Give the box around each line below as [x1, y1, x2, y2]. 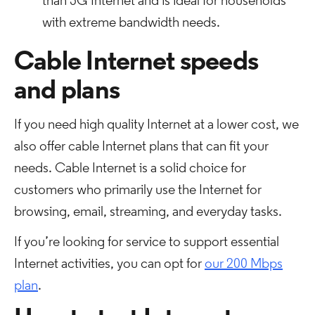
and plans [14, 78, 120, 105]
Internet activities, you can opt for [14, 257, 205, 271]
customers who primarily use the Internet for [14, 184, 262, 198]
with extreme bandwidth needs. [42, 16, 220, 30]
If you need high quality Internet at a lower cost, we [14, 118, 299, 132]
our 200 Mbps [205, 257, 283, 271]
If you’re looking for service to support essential [14, 236, 279, 250]
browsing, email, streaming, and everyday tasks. [14, 205, 282, 219]
